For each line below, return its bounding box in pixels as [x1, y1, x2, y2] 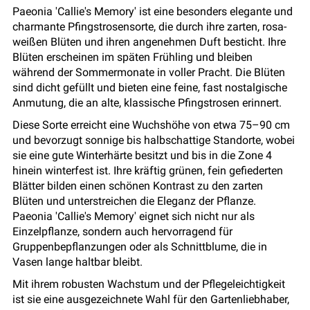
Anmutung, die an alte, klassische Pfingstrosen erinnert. [12, 96, 282, 110]
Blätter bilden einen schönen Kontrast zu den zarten [12, 179, 263, 193]
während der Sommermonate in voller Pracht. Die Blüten [12, 66, 285, 80]
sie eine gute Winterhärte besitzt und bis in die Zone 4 [12, 149, 272, 163]
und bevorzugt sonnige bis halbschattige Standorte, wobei [12, 134, 295, 147]
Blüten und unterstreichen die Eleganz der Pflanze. [12, 194, 256, 208]
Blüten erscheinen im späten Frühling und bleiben [12, 51, 253, 64]
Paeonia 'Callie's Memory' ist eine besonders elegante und [12, 5, 293, 19]
